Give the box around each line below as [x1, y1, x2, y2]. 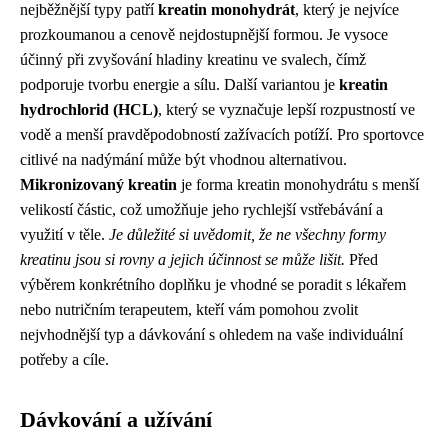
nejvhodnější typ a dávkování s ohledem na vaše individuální [20, 325, 403, 343]
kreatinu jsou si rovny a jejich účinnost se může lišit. [20, 250, 345, 268]
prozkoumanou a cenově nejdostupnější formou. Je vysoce [20, 25, 388, 43]
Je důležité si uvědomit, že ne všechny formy [109, 225, 386, 243]
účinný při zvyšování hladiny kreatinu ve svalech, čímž [20, 50, 366, 68]
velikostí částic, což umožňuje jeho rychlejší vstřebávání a [20, 200, 383, 218]
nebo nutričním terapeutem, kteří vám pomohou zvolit [20, 300, 358, 318]
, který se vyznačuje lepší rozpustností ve [158, 100, 415, 118]
